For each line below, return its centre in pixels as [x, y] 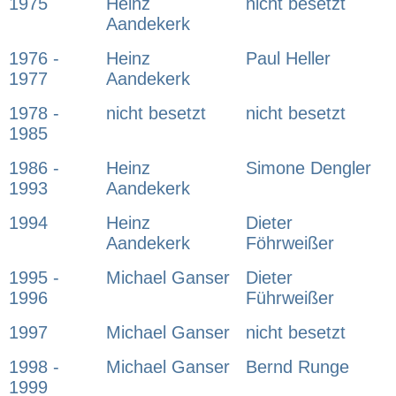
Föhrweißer [290, 244]
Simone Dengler [308, 168]
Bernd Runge [297, 367]
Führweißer [290, 298]
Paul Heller [288, 59]
